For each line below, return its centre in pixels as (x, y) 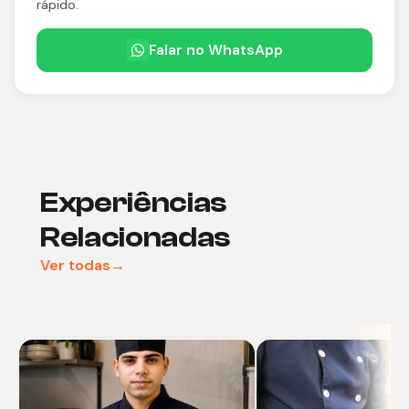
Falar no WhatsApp (215, 49)
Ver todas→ (83, 265)
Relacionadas (136, 237)
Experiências (134, 202)
